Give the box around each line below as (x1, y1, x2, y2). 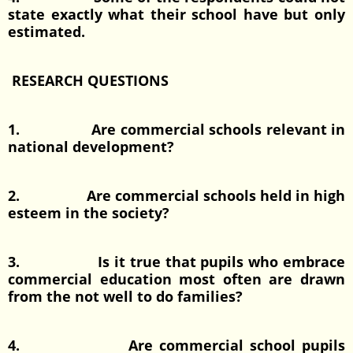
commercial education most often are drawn (8, 269, 345, 288)
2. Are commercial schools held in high (8, 186, 345, 205)
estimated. (8, 22, 85, 41)
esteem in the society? (8, 203, 169, 222)
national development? (8, 137, 178, 156)
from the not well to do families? (8, 287, 243, 306)
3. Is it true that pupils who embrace (8, 252, 345, 271)
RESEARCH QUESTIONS (8, 71, 169, 90)
